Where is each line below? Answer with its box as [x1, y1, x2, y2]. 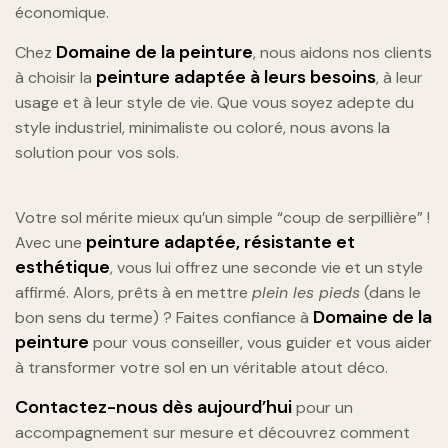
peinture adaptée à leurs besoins [96, 65, 376, 90]
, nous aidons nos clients [253, 42, 432, 64]
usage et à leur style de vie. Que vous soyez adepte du [15, 92, 414, 114]
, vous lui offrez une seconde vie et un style [110, 257, 423, 279]
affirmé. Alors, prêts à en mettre [15, 282, 252, 304]
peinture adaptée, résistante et [86, 230, 355, 255]
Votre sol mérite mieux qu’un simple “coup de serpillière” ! [15, 207, 430, 229]
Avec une [15, 232, 86, 254]
